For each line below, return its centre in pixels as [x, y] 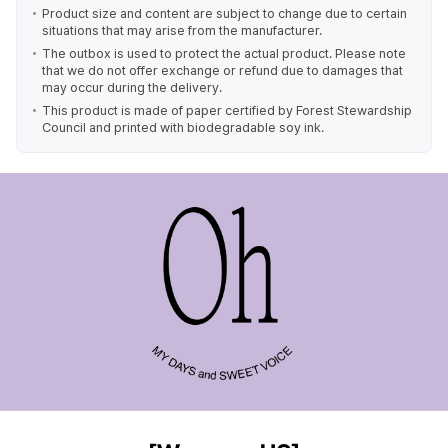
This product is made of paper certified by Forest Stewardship [227, 110]
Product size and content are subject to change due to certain [224, 13]
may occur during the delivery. [132, 87]
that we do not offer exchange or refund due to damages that [222, 70]
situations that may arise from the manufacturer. [182, 30]
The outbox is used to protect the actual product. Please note [224, 53]
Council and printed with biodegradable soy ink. [183, 127]
